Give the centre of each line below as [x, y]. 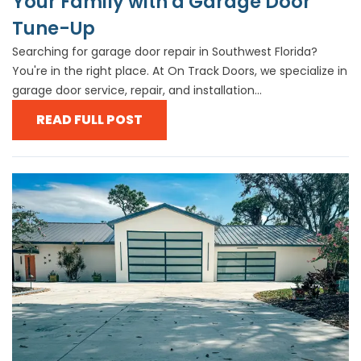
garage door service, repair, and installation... [137, 90]
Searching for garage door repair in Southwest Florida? [165, 51]
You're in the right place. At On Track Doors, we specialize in [180, 71]
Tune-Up [54, 28]
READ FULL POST [89, 119]
